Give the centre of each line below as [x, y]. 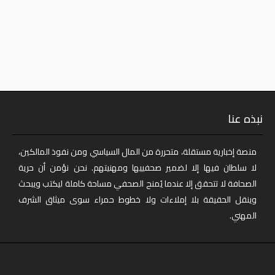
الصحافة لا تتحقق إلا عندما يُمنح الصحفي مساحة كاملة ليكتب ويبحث [137, 183]
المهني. [243, 215]
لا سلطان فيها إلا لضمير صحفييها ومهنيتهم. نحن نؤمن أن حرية [137, 167]
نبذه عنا [245, 118]
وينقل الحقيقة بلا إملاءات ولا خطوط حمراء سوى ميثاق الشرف [137, 199]
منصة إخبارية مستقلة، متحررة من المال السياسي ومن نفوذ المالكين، [137, 151]
